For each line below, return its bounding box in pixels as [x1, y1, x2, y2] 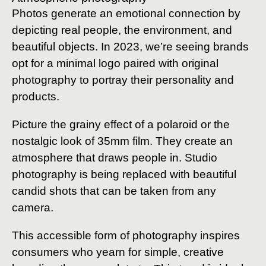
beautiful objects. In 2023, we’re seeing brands [12, 40, 249, 53]
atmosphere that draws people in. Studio [12, 151, 217, 164]
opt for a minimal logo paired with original [12, 56, 218, 69]
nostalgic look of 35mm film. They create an [12, 134, 233, 147]
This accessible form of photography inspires [12, 229, 240, 242]
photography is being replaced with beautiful [12, 167, 236, 180]
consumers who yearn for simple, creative [12, 245, 224, 258]
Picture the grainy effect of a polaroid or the [12, 118, 230, 131]
